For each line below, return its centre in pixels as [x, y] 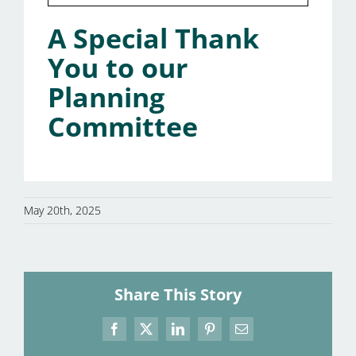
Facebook [138, 334]
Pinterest [230, 334]
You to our [118, 68]
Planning [106, 97]
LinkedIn [200, 334]
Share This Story [178, 295]
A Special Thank [153, 39]
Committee [123, 127]
